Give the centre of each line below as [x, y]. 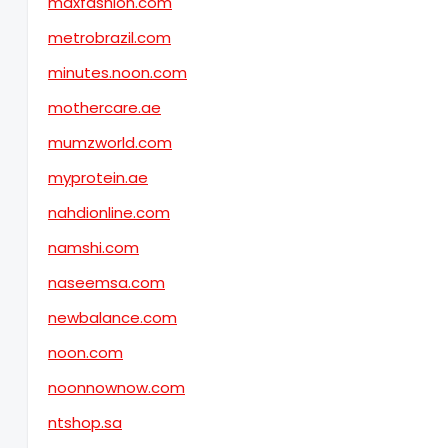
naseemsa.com [106, 282]
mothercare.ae [104, 107]
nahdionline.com [109, 212]
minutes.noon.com [117, 72]
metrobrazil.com [109, 37]
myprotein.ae [98, 177]
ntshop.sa [85, 422]
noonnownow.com [116, 387]
